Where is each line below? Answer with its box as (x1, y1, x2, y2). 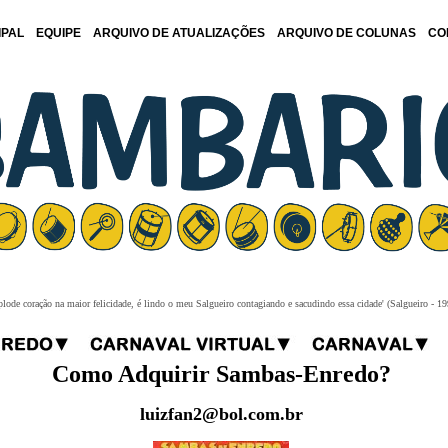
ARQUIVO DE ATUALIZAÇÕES (93, 26, 265, 40)
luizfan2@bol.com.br (139, 404, 303, 424)
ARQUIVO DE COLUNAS (277, 26, 416, 40)
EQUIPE (36, 26, 81, 40)
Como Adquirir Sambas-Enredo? (51, 361, 391, 387)
